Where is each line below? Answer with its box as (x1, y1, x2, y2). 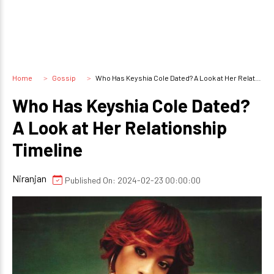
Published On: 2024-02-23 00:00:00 (65, 174, 201, 185)
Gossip (52, 73, 76, 82)
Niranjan (12, 172, 46, 184)
